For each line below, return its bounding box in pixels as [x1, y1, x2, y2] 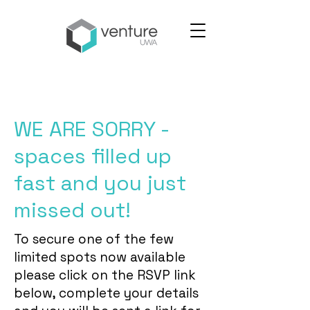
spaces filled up [14, 143, 172, 170]
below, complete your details [14, 284, 199, 302]
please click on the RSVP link [14, 266, 196, 284]
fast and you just [14, 170, 186, 197]
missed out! [14, 197, 136, 224]
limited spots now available [14, 248, 185, 266]
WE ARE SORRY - [14, 116, 169, 143]
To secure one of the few [14, 230, 174, 248]
